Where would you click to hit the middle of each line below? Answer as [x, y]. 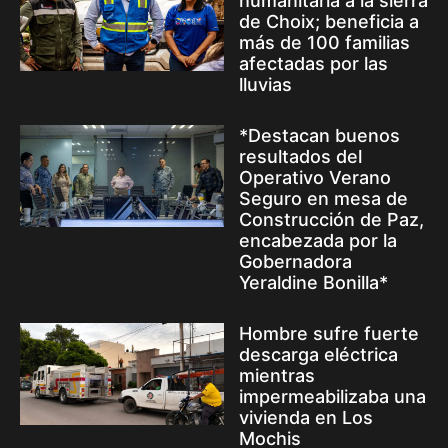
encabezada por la [318, 241]
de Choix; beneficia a [329, 22]
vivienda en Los [306, 418]
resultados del [300, 157]
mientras [277, 376]
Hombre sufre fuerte [329, 334]
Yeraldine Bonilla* [313, 283]
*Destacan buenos [319, 136]
